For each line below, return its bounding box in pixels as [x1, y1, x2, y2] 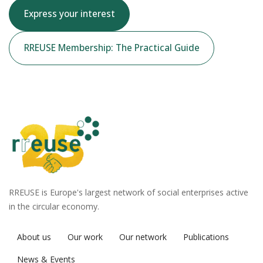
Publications [183, 231, 229, 242]
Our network [119, 231, 167, 242]
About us [17, 231, 51, 242]
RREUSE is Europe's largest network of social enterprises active [9, 186, 248, 198]
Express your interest [23, 8, 115, 20]
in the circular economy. [9, 200, 99, 212]
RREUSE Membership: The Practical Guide [23, 42, 200, 54]
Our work [68, 231, 103, 242]
